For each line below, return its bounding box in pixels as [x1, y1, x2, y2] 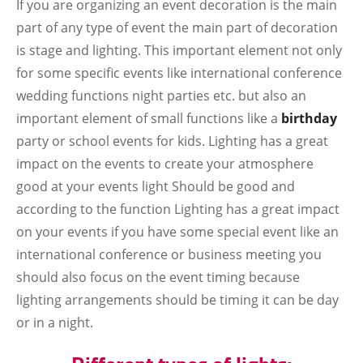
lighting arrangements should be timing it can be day [16, 291, 339, 309]
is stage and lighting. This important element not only [16, 41, 342, 59]
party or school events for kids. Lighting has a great [16, 132, 328, 150]
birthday [281, 109, 337, 127]
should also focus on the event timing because [16, 268, 300, 286]
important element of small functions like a [16, 109, 281, 127]
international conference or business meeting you [16, 246, 322, 263]
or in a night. [16, 314, 93, 331]
